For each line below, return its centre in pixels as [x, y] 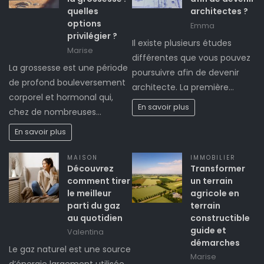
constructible [220, 218]
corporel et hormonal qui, [61, 97]
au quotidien [95, 218]
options [84, 24]
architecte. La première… [183, 87]
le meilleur [89, 193]
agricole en [215, 193]
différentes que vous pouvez [191, 57]
